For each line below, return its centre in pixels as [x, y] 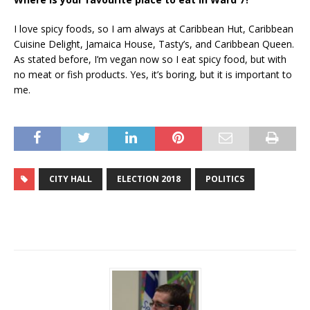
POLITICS [225, 179]
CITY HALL [71, 179]
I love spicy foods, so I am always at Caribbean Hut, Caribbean [154, 29]
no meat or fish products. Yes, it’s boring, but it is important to [153, 75]
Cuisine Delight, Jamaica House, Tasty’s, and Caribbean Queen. [154, 44]
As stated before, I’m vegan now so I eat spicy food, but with [150, 60]
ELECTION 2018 [149, 179]
